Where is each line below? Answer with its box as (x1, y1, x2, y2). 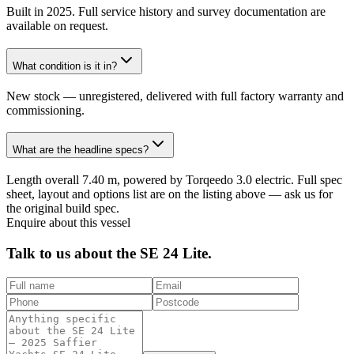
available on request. (6, 19, 108, 33)
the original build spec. (6, 201, 119, 216)
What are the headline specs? (13, 144, 149, 156)
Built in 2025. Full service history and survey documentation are (6, 5, 326, 19)
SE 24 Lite (140, 244, 208, 262)
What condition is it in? (13, 60, 117, 72)
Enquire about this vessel (6, 216, 130, 230)
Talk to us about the (6, 244, 140, 262)
